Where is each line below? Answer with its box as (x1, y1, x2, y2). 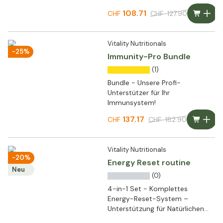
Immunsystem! (108, 98, 156, 108)
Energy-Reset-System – (108, 194, 188, 204)
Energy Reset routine (108, 157, 191, 168)
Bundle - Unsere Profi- (108, 78, 181, 88)
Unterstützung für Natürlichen (108, 204, 204, 214)
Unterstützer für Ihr (108, 88, 170, 98)
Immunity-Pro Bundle (108, 51, 191, 62)
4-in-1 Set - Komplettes (108, 184, 188, 194)
